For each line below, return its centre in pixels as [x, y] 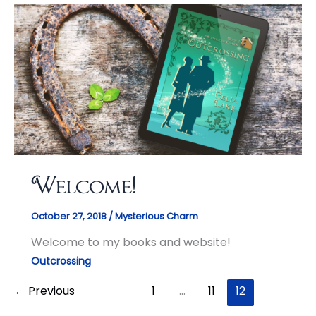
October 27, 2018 [70, 216]
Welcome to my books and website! [131, 243]
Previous [50, 291]
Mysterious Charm [157, 216]
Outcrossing [61, 261]
